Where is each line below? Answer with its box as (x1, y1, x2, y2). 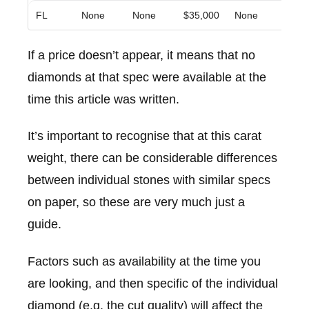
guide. (28, 217, 61, 232)
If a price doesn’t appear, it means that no (28, 48, 255, 62)
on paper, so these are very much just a (28, 195, 245, 210)
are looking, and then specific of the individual (28, 276, 278, 290)
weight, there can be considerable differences (28, 151, 277, 166)
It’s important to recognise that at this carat (28, 129, 261, 143)
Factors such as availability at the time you (28, 254, 261, 268)
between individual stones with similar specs (28, 173, 270, 188)
